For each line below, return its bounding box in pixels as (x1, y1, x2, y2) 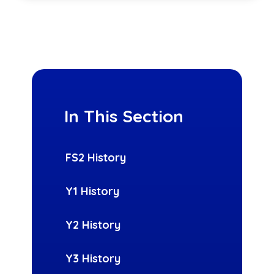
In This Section (64, 105, 184, 127)
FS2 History (65, 150, 127, 165)
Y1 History (65, 184, 120, 199)
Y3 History (65, 251, 121, 266)
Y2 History (65, 218, 121, 232)
